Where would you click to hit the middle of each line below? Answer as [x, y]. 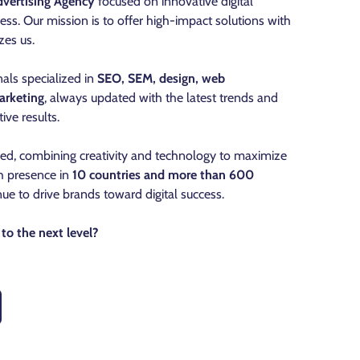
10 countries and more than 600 [163, 175]
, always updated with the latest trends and [161, 98]
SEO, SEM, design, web [161, 79]
